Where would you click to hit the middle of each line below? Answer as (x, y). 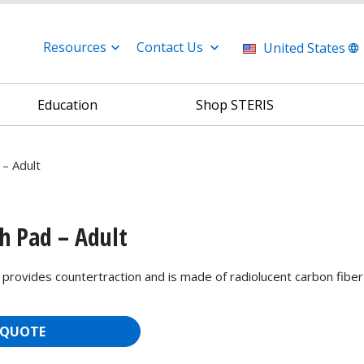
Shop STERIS (234, 104)
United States (304, 48)
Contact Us (170, 47)
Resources (75, 47)
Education (68, 104)
